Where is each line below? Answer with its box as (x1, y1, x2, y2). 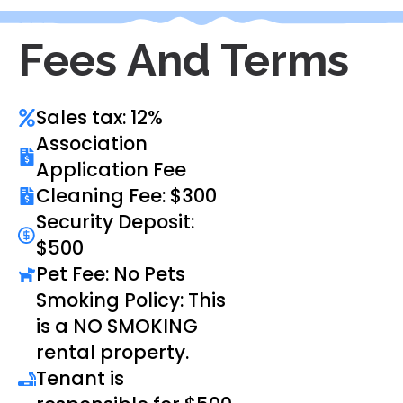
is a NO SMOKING (36, 313, 198, 340)
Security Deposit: (36, 209, 194, 236)
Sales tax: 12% (36, 104, 163, 131)
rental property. (36, 339, 189, 366)
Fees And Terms (18, 34, 349, 86)
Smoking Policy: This (36, 287, 226, 314)
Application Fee (36, 157, 186, 184)
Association (36, 130, 148, 157)
